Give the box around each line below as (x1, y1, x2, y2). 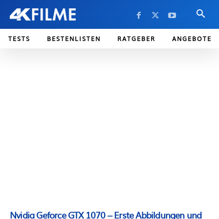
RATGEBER (117, 34, 155, 43)
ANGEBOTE (172, 34, 212, 43)
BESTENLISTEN (47, 34, 101, 43)
